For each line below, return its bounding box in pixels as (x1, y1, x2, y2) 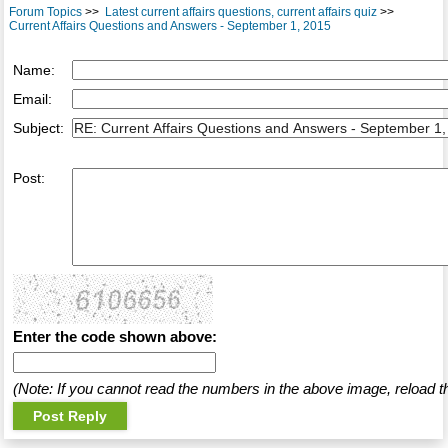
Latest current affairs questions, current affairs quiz (104, 5, 377, 20)
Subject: (12, 120, 64, 137)
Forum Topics (8, 5, 82, 20)
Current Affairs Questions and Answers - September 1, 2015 (8, 19, 331, 34)
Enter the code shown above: (12, 328, 217, 346)
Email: (12, 91, 52, 108)
